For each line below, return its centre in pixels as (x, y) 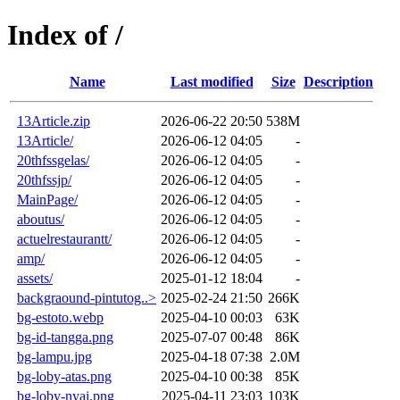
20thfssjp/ (44, 179)
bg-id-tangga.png (65, 337)
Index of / (65, 35)
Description (338, 81)
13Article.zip (54, 121)
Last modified (212, 81)
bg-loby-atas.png (64, 376)
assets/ (35, 278)
